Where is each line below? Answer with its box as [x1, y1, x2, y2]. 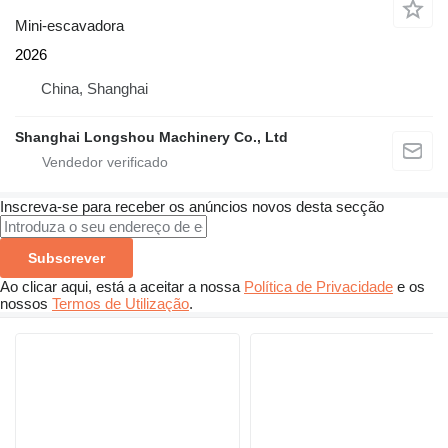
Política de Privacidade [244, 278, 393, 296]
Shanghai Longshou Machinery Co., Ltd [15, 129, 288, 146]
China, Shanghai [41, 80, 148, 98]
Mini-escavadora [15, 17, 124, 35]
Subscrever [28, 250, 105, 267]
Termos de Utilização [52, 295, 189, 313]
